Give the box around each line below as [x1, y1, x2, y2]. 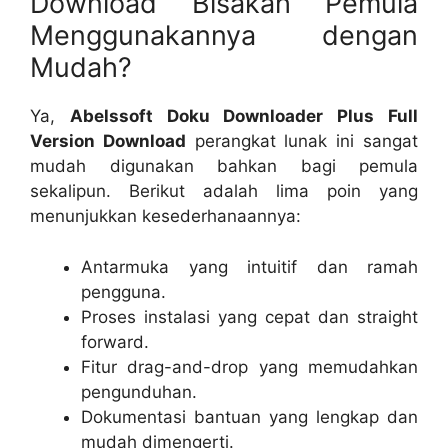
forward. [81, 331, 149, 352]
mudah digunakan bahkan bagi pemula [30, 156, 418, 176]
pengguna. [81, 281, 166, 302]
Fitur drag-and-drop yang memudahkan [81, 356, 418, 377]
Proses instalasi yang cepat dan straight [81, 306, 418, 327]
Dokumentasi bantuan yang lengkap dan [81, 406, 418, 427]
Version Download [30, 131, 186, 151]
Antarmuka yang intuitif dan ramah [81, 256, 418, 277]
